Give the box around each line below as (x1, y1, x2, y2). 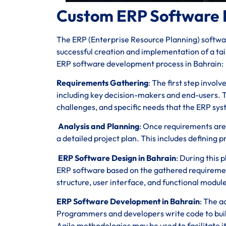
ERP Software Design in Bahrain (56, 152, 176, 163)
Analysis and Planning (56, 121, 139, 132)
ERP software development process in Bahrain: (56, 58, 223, 69)
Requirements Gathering (56, 78, 148, 88)
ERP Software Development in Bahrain (56, 196, 200, 207)
